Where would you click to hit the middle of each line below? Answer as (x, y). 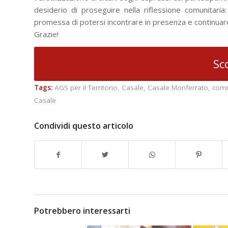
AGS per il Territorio (86, 88)
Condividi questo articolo (84, 126)
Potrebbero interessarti (82, 211)
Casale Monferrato (178, 88)
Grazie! (46, 34)
